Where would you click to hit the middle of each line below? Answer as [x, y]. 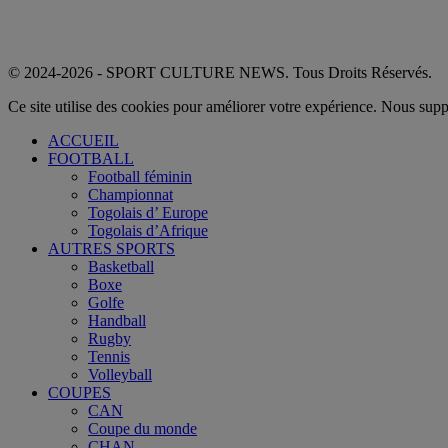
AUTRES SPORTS [111, 248]
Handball [117, 320]
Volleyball [120, 374]
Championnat [130, 194]
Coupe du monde [142, 428]
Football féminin [140, 176]
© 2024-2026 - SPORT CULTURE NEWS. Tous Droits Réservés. [220, 72]
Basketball [121, 266]
